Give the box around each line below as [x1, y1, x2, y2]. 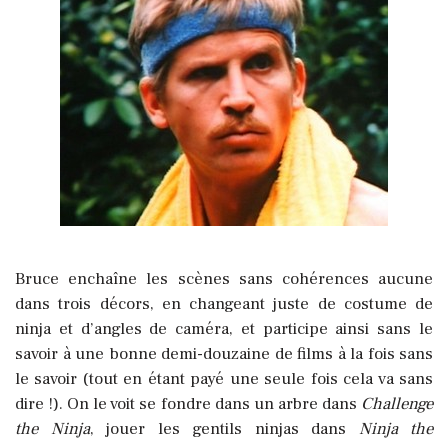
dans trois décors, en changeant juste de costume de [15, 292, 433, 315]
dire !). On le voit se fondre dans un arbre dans [15, 392, 361, 415]
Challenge [361, 392, 433, 415]
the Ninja [15, 417, 90, 440]
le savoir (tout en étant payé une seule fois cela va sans [15, 367, 433, 390]
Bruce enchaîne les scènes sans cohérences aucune [15, 267, 433, 290]
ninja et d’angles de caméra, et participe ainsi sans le [15, 317, 433, 340]
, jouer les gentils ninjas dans [89, 417, 359, 440]
